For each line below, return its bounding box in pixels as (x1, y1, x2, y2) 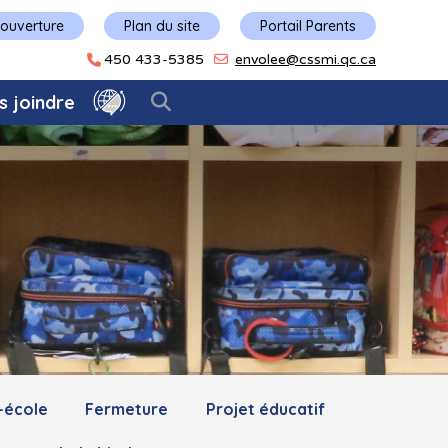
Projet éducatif (205, 399, 325, 420)
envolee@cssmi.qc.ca (235, 50, 376, 68)
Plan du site (124, 16, 200, 35)
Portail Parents (260, 16, 356, 35)
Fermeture (85, 399, 169, 420)
